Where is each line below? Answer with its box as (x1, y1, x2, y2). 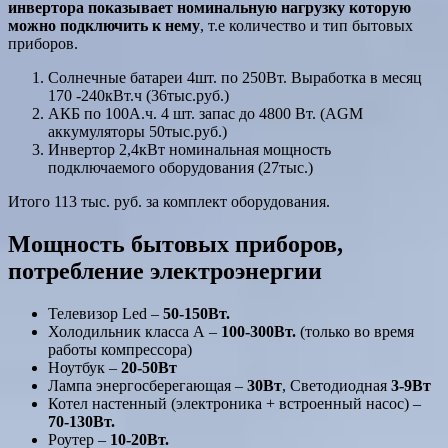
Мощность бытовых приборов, (8, 230, 343, 257)
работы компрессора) (48, 340, 192, 358)
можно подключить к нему (8, 17, 200, 35)
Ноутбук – (48, 358, 121, 376)
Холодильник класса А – (48, 322, 221, 340)
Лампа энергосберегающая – (48, 376, 247, 394)
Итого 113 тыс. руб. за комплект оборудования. (8, 193, 330, 211)
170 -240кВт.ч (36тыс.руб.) (48, 87, 229, 105)
